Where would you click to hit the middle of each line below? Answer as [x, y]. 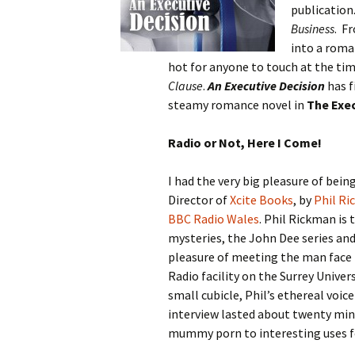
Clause [185, 86]
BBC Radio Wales [214, 219]
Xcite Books [261, 200]
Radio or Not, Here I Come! [245, 143]
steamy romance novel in [237, 105]
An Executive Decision [266, 86]
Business [313, 29]
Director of [199, 200]
